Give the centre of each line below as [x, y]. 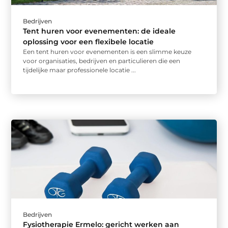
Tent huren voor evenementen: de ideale [99, 31]
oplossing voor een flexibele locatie [89, 42]
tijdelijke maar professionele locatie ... [80, 70]
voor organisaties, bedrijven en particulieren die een [102, 61]
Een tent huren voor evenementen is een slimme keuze [107, 52]
